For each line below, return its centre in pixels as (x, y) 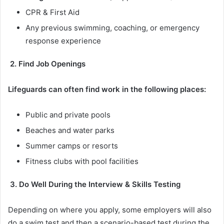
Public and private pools (70, 114)
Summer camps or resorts (74, 145)
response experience (65, 40)
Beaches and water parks (72, 130)
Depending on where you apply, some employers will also (110, 209)
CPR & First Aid (54, 12)
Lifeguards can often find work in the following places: (109, 89)
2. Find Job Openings (49, 63)
